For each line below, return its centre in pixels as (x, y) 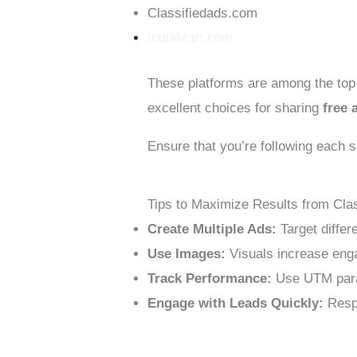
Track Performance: (210, 278)
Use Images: (187, 253)
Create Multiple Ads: (212, 229)
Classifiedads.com (203, 14)
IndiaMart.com (190, 38)
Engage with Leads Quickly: (236, 303)
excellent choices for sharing (235, 108)
